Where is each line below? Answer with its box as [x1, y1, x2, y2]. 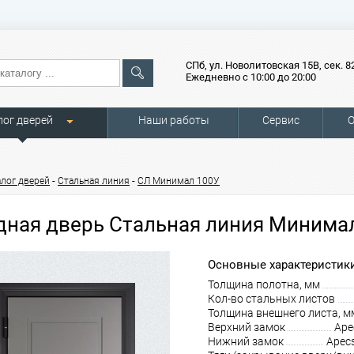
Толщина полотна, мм [208, 278, 320, 291]
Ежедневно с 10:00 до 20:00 [186, 71, 316, 83]
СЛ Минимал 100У [137, 175, 220, 186]
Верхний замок [208, 321, 285, 333]
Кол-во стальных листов [208, 292, 335, 305]
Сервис [262, 114, 299, 126]
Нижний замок [208, 335, 284, 348]
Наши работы [137, 114, 209, 126]
